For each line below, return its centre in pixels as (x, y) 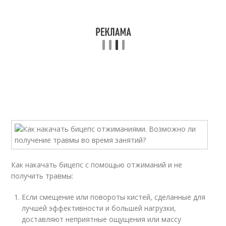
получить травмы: (42, 176)
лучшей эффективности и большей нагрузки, (99, 208)
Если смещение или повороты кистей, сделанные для (114, 197)
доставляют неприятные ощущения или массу (102, 219)
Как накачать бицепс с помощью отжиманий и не (97, 165)
